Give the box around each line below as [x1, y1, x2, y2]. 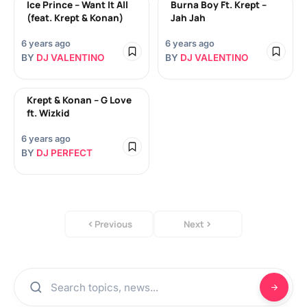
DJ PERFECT [36, 147, 93, 158]
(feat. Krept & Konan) [27, 12, 123, 24]
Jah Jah [171, 12, 206, 24]
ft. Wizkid [27, 107, 70, 119]
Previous [95, 218, 132, 230]
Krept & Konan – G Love [27, 94, 132, 106]
